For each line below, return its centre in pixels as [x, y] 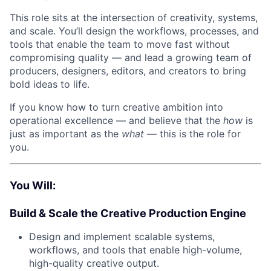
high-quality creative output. [94, 263]
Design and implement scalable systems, [122, 237]
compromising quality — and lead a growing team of [131, 58]
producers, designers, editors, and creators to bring [128, 71]
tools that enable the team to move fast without [120, 44]
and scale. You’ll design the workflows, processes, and [134, 31]
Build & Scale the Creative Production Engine [128, 214]
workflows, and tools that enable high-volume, [135, 250]
